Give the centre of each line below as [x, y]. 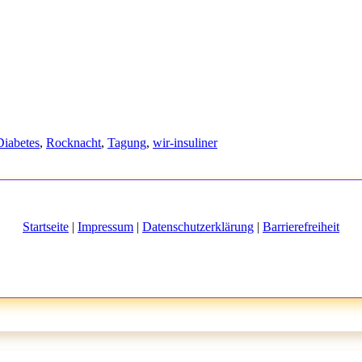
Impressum [105, 226]
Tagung [127, 142]
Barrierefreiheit [301, 226]
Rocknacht [74, 142]
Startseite [46, 226]
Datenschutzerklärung [198, 226]
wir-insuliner [185, 142]
